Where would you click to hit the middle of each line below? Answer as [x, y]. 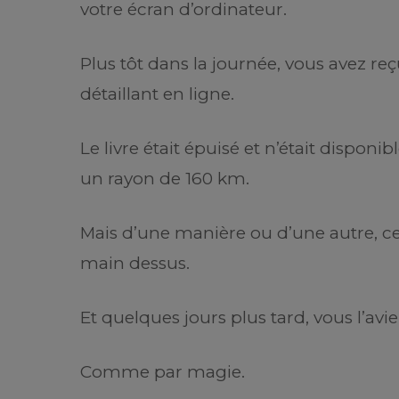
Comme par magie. [163, 372]
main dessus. [135, 264]
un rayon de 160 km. [165, 179]
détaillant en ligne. [157, 94]
